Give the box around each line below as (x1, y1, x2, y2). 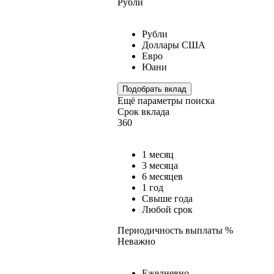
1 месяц (142, 149, 174, 160)
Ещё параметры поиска (117, 95, 215, 106)
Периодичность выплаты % (117, 224, 233, 235)
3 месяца (142, 160, 178, 171)
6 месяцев (142, 171, 183, 182)
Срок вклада (117, 106, 169, 117)
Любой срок (142, 204, 193, 215)
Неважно (117, 235, 155, 246)
